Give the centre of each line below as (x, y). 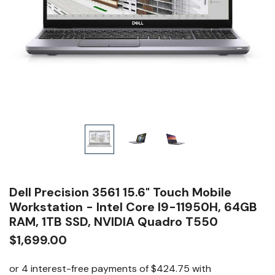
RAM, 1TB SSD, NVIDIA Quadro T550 (114, 222)
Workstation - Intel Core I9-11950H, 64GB (133, 207)
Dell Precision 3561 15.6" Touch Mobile (120, 192)
